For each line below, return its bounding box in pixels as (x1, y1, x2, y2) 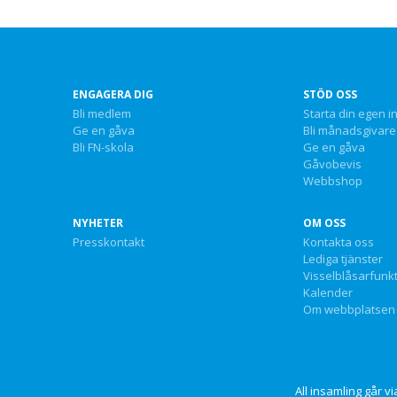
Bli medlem (73, 105, 131, 121)
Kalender (302, 284, 353, 300)
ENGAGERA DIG (73, 87, 153, 102)
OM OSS (302, 215, 346, 230)
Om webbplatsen (302, 301, 395, 317)
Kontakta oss (302, 234, 374, 250)
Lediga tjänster (302, 251, 383, 267)
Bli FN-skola (73, 139, 134, 155)
